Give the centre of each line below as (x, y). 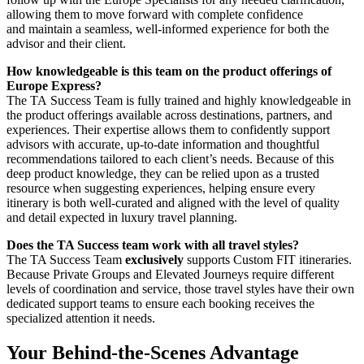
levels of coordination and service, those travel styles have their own (180, 288)
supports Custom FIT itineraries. (268, 259)
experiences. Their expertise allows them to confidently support (168, 129)
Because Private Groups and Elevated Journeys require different (170, 274)
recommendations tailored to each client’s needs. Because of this (170, 158)
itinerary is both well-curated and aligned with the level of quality (173, 202)
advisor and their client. (68, 43)
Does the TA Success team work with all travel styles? (153, 245)
